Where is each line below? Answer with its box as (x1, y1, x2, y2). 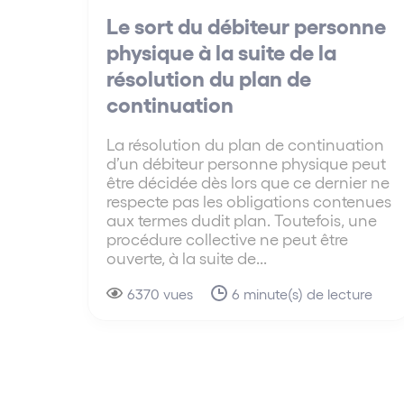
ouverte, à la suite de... (106, 248, 267, 268)
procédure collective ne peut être (106, 229, 348, 249)
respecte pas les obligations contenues (106, 191, 391, 211)
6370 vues (127, 285, 193, 303)
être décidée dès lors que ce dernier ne (106, 172, 390, 192)
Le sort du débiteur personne (106, 12, 386, 39)
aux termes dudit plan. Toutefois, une (106, 210, 377, 230)
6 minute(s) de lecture (232, 285, 372, 303)
